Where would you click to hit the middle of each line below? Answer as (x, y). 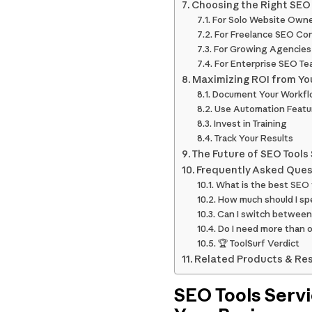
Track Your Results (253, 138)
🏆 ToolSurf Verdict (258, 243)
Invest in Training (250, 124)
